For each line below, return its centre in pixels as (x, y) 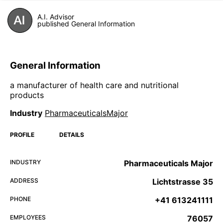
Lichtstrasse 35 (183, 182)
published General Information (86, 23)
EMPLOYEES (28, 218)
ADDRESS (24, 181)
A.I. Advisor (56, 16)
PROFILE (22, 135)
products (27, 95)
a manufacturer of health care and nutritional (94, 85)
